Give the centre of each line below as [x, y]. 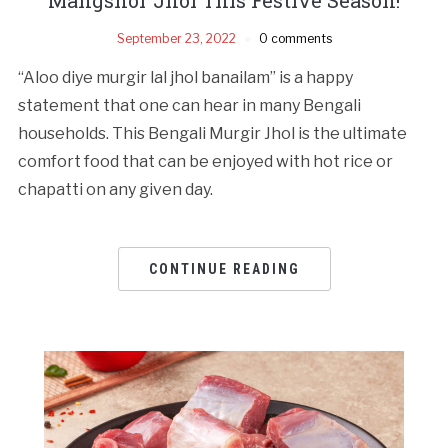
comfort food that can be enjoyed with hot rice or [205, 161]
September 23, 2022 [176, 38]
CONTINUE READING [224, 268]
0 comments [295, 38]
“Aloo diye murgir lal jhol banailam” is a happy [185, 77]
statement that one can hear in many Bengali [189, 105]
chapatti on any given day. [115, 189]
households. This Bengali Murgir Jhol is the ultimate [212, 133]
